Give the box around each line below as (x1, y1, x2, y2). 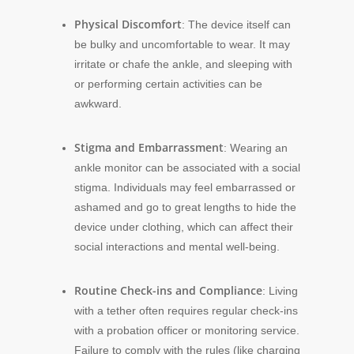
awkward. (74, 97, 122, 110)
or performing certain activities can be (74, 77, 262, 90)
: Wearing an (224, 141, 288, 154)
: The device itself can (182, 18, 291, 31)
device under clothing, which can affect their (74, 220, 293, 233)
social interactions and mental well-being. (74, 240, 280, 253)
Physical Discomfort (74, 17, 182, 32)
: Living (262, 284, 298, 297)
